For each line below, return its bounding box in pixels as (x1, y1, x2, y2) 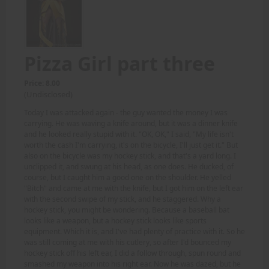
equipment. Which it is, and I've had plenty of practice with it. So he (24, 226, 245, 237)
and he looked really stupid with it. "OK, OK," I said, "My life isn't (24, 129, 234, 140)
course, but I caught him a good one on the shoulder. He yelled (24, 172, 231, 183)
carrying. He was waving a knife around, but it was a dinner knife (24, 118, 238, 129)
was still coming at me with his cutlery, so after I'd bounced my (24, 237, 231, 248)
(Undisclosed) (24, 89, 73, 100)
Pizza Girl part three (24, 50, 215, 77)
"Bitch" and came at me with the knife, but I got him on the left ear (24, 183, 243, 194)
